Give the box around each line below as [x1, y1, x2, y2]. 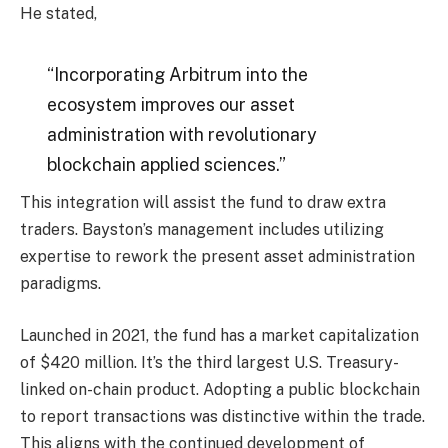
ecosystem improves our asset [46, 94, 295, 116]
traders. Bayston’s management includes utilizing [20, 220, 384, 240]
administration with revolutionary [46, 124, 317, 146]
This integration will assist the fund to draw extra [20, 193, 386, 213]
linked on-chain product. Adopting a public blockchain [20, 379, 420, 399]
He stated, [20, 3, 97, 23]
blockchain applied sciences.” [46, 154, 286, 176]
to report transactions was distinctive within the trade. [20, 406, 425, 426]
